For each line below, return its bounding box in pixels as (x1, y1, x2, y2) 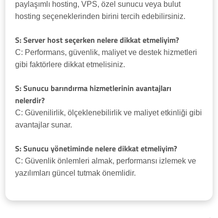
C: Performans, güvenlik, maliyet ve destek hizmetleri (15, 48, 198, 57)
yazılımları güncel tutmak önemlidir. (15, 169, 136, 178)
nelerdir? (15, 94, 45, 107)
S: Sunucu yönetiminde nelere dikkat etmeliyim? (15, 143, 178, 155)
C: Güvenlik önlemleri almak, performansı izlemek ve (15, 157, 197, 165)
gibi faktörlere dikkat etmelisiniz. (15, 60, 126, 69)
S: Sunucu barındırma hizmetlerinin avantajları (15, 82, 172, 94)
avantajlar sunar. (15, 121, 73, 129)
